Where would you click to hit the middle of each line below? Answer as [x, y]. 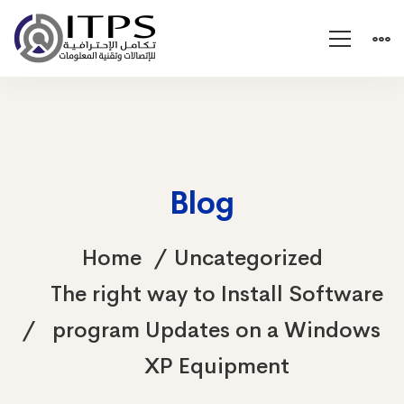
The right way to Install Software [216, 294]
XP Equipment [216, 366]
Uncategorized [248, 258]
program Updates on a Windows [216, 330]
